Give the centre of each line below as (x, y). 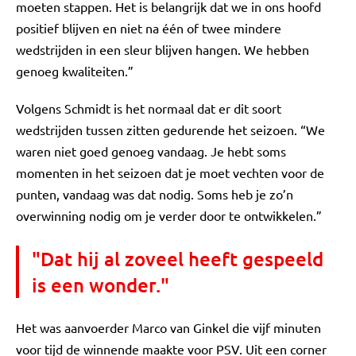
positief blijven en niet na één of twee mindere (149, 28)
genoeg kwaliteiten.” (75, 71)
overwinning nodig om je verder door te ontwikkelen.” (169, 215)
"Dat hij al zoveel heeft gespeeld (178, 259)
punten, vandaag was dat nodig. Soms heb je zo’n (155, 194)
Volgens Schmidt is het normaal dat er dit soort (149, 108)
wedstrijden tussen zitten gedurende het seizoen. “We (170, 130)
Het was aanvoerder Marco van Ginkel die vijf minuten (168, 327)
